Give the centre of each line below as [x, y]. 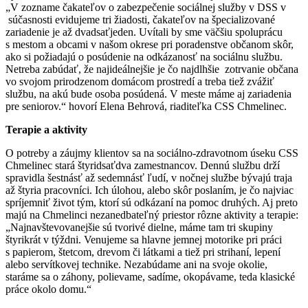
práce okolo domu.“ [48, 289]
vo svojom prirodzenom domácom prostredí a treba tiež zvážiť [140, 81]
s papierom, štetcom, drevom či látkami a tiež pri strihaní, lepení [143, 252]
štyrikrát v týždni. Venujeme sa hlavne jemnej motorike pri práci [144, 239]
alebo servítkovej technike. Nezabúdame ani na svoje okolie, [136, 264]
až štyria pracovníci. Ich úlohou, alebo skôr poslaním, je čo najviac [150, 190]
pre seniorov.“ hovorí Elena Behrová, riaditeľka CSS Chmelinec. [146, 106]
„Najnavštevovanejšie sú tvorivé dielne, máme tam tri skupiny [139, 227]
